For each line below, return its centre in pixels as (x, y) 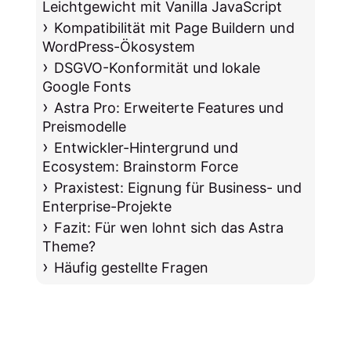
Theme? (69, 247)
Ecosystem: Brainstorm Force (141, 167)
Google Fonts (87, 87)
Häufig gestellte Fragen (131, 268)
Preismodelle (85, 127)
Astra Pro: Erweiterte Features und (168, 108)
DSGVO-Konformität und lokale (157, 68)
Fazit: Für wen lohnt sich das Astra (168, 228)
